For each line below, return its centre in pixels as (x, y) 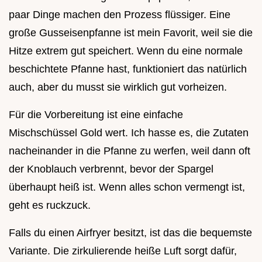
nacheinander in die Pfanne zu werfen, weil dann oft (130, 151)
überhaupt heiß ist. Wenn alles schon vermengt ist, (127, 187)
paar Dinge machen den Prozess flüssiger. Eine (120, 15)
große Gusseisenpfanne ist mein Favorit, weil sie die (131, 33)
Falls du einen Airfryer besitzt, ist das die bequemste (130, 233)
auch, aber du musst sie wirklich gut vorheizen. (118, 87)
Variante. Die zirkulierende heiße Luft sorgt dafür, (123, 251)
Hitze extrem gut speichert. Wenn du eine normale (126, 51)
